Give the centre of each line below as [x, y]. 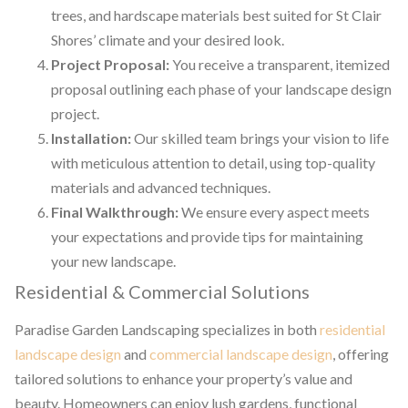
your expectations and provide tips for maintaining [207, 237]
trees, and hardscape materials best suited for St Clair [216, 15]
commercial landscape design [241, 354]
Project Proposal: [110, 65]
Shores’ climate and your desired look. [168, 40]
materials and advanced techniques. [161, 188]
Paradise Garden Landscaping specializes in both [167, 330]
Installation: [91, 138]
